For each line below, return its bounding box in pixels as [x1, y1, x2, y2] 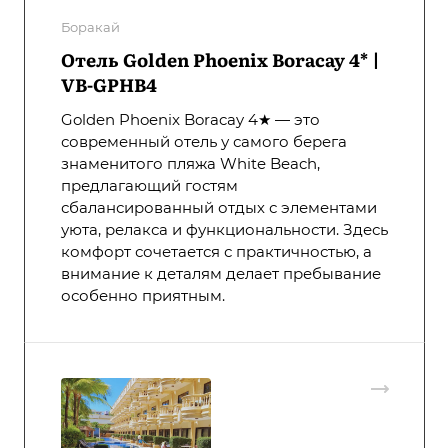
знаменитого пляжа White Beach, [61, 154, 320, 174]
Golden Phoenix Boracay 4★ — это [61, 110, 320, 130]
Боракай [61, 19, 120, 36]
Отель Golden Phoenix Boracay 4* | [61, 46, 380, 74]
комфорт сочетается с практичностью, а [61, 242, 372, 262]
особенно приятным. [61, 286, 225, 306]
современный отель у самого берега [61, 132, 347, 152]
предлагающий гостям [61, 176, 238, 196]
